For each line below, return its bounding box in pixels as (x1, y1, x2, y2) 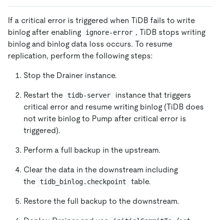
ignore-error (85, 28, 133, 36)
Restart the (24, 90, 65, 100)
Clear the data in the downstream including (24, 165, 178, 174)
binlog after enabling (8, 27, 83, 37)
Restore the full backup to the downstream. (24, 196, 179, 206)
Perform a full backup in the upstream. (24, 145, 161, 155)
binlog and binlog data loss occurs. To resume (8, 39, 172, 49)
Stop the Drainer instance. (24, 70, 117, 80)
